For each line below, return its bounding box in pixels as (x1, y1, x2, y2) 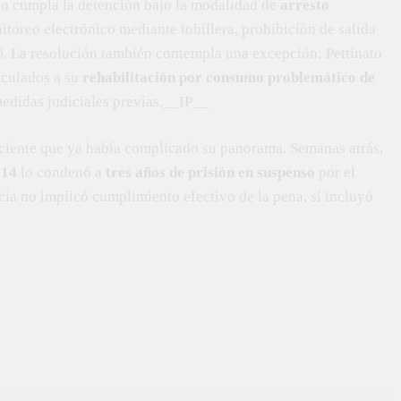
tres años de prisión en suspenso (106, 164, 315, 181)
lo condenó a (17, 164, 106, 181)
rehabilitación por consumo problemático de (82, 68, 375, 86)
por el (315, 164, 355, 181)
